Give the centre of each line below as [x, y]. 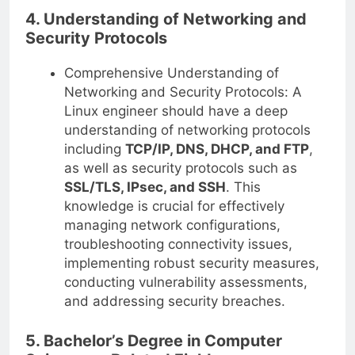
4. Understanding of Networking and [166, 19]
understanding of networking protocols [187, 130]
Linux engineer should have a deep [176, 111]
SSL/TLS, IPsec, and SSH [145, 187]
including [94, 149]
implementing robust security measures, [191, 263]
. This [243, 187]
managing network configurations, [172, 225]
